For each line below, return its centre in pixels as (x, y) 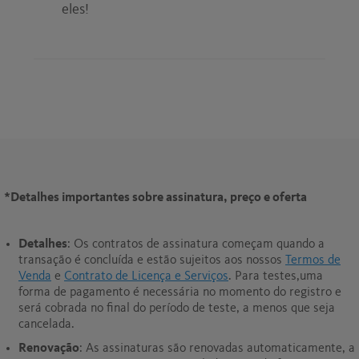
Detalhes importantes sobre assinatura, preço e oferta (159, 198)
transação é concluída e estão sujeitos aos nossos (152, 260)
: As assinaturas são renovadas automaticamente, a (217, 348)
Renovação (49, 348)
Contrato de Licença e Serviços (146, 276)
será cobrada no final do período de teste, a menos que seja (177, 308)
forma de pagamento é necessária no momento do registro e (180, 292)
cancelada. (46, 324)
